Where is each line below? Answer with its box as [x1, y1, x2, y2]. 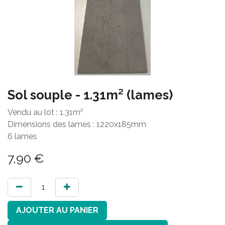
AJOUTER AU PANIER [16, 205, 98, 215]
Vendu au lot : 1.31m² [8, 107, 83, 117]
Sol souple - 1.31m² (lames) [8, 87, 173, 102]
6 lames [8, 132, 37, 141]
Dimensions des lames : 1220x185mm [8, 120, 146, 129]
